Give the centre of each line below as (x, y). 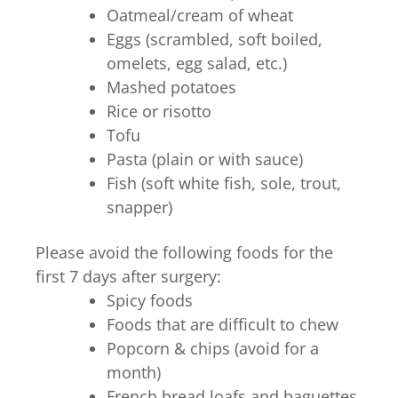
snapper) (139, 207)
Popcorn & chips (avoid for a (213, 348)
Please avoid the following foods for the (184, 252)
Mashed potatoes (171, 87)
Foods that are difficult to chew (223, 324)
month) (134, 372)
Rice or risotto (159, 111)
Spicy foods (150, 300)
